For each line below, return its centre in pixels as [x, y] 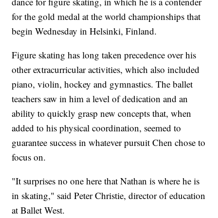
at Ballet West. [38, 210]
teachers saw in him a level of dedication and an [100, 99]
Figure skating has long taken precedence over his [104, 55]
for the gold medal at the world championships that [106, 17]
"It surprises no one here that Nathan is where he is [106, 181]
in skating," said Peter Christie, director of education [109, 196]
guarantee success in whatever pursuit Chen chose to [109, 143]
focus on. [29, 157]
